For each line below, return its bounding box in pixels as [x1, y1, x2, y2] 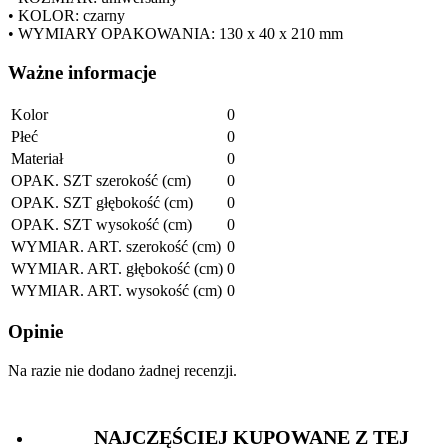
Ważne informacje [8, 62, 156, 84]
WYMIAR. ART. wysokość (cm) [11, 281, 222, 299]
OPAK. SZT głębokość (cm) [11, 193, 193, 211]
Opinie [8, 321, 63, 343]
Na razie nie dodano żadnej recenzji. [8, 362, 237, 380]
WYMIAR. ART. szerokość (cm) [11, 237, 221, 255]
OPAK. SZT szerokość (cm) [11, 171, 191, 189]
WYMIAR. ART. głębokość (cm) [11, 259, 223, 277]
